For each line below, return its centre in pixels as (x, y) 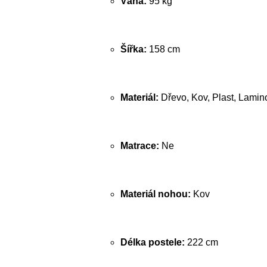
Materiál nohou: (156, 194)
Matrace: (140, 146)
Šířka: (133, 49)
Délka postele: (153, 242)
